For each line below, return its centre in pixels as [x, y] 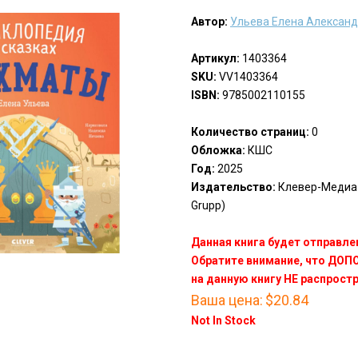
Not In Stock [223, 321]
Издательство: [233, 187]
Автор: [209, 22]
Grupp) [208, 206]
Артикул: [215, 59]
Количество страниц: [250, 132]
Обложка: [218, 151]
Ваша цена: [227, 300]
